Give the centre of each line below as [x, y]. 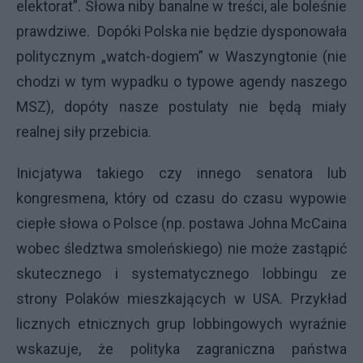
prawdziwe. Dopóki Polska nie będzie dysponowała [181, 31]
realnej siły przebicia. [84, 132]
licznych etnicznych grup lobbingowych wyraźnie [181, 324]
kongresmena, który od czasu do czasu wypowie [181, 198]
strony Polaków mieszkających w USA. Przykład [181, 299]
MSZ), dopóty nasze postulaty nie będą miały [181, 107]
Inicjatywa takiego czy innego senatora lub [181, 173]
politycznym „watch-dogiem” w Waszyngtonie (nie [181, 56]
